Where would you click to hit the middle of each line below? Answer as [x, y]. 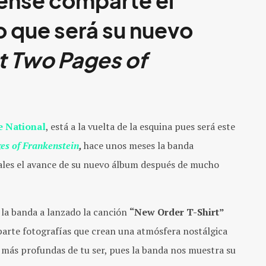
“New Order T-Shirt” [177, 212]
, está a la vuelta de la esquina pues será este [140, 126]
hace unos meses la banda [139, 145]
